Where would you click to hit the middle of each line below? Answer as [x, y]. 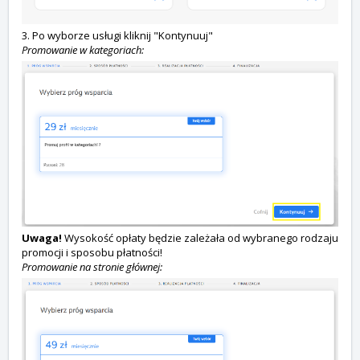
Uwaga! [43, 238]
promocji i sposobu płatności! [92, 253]
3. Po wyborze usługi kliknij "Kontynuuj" [117, 35]
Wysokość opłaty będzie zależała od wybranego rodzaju [201, 238]
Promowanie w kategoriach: [83, 49]
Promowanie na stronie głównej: [92, 267]
